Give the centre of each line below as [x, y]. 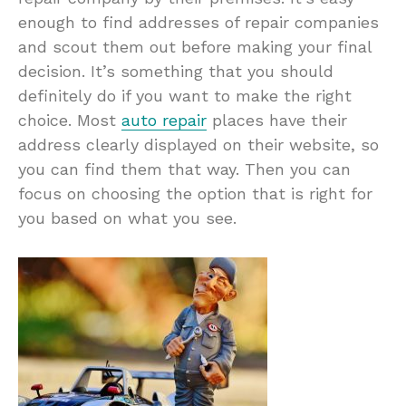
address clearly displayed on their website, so [198, 144]
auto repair [164, 120]
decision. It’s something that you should [176, 71]
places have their [277, 120]
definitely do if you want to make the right [185, 95]
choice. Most [70, 120]
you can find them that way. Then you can [184, 169]
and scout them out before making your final [195, 46]
